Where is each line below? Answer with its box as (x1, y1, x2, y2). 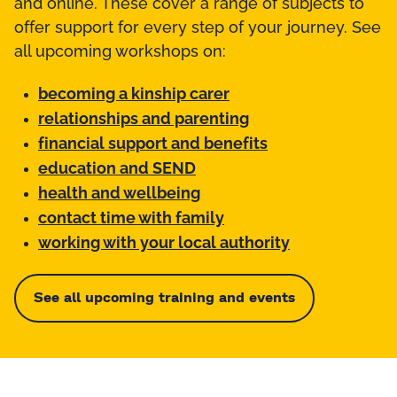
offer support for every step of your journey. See (14, 20, 381, 37)
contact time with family (38, 211, 224, 228)
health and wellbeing (38, 186, 200, 203)
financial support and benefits (38, 136, 268, 153)
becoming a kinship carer (38, 87, 230, 104)
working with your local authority (38, 236, 290, 253)
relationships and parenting (38, 112, 249, 128)
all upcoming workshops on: (14, 44, 226, 61)
